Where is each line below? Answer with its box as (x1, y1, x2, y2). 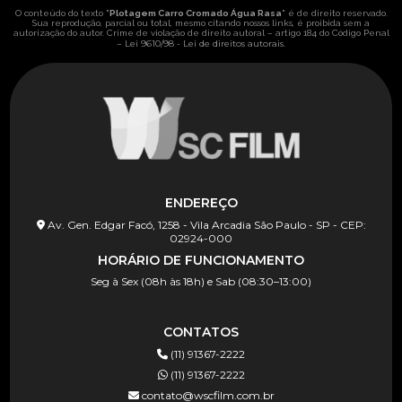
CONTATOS (163, 323, 239, 340)
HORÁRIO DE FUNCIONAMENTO (98, 251, 304, 268)
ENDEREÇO (164, 194, 238, 211)
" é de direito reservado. (281, 7, 388, 18)
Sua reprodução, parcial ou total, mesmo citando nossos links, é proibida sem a (32, 17, 370, 28)
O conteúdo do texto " (14, 7, 109, 18)
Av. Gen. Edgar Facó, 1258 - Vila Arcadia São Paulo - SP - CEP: (44, 217, 366, 232)
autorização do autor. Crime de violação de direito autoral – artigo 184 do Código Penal (13, 27, 389, 38)
